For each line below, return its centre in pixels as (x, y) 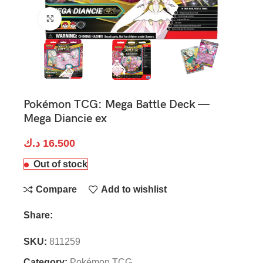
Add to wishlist (134, 190)
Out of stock (60, 164)
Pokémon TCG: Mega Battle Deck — (116, 105)
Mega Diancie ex (65, 119)
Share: (38, 215)
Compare (56, 190)
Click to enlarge (93, 18)
